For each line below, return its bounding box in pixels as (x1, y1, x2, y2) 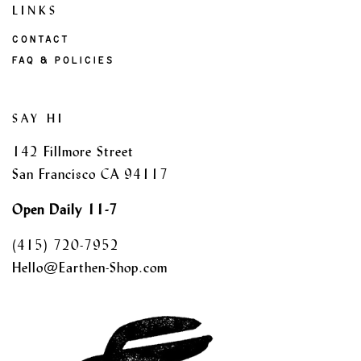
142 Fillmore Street (12, 143, 134, 160)
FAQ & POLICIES (12, 56, 114, 65)
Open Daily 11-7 (12, 201, 118, 218)
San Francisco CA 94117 (12, 165, 168, 183)
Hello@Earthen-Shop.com (12, 259, 168, 276)
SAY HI (12, 110, 64, 126)
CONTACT (12, 35, 70, 44)
